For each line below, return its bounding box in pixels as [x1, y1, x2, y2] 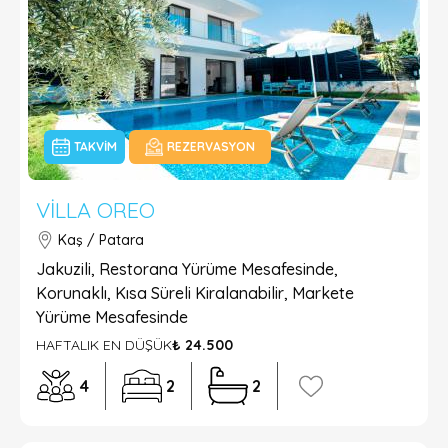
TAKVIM [74, 139, 117, 154]
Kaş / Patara [58, 231, 144, 249]
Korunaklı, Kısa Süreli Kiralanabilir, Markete [36, 283, 354, 303]
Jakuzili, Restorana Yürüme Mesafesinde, [36, 259, 338, 279]
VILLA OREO [36, 196, 155, 223]
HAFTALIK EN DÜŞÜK [36, 336, 172, 354]
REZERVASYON [167, 139, 255, 154]
